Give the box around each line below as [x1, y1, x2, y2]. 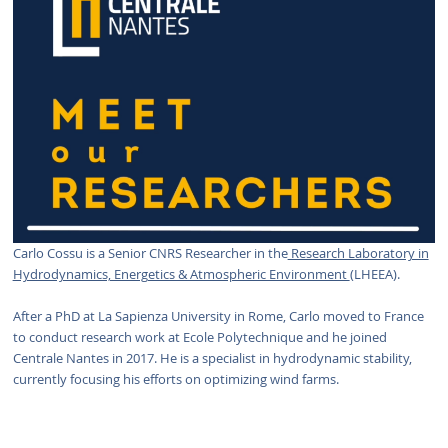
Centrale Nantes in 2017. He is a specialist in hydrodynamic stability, [12, 350, 412, 368]
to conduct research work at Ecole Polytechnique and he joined [12, 329, 387, 347]
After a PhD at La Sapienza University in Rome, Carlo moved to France [12, 308, 424, 326]
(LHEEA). [349, 266, 400, 284]
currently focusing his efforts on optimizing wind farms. [12, 371, 339, 389]
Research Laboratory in [287, 245, 429, 263]
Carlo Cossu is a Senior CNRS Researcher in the [12, 245, 288, 263]
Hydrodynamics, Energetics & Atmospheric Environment [12, 266, 350, 284]
